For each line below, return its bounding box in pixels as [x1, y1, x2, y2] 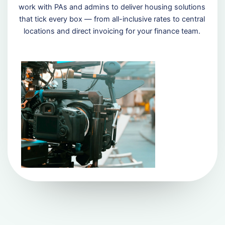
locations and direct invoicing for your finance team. [24, 27, 201, 36]
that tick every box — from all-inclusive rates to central [19, 15, 205, 24]
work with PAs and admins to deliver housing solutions [19, 3, 206, 12]
